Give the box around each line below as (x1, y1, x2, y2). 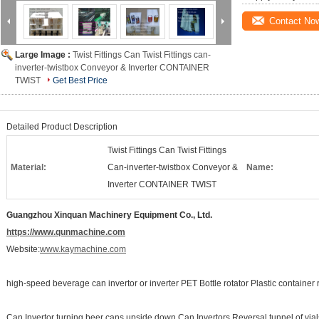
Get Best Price (53, 75, 108, 85)
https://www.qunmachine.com (6, 227, 125, 237)
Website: (6, 244, 40, 254)
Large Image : (15, 50, 73, 60)
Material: (11, 162, 46, 172)
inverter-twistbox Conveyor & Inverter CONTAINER (15, 63, 209, 73)
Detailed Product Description (6, 122, 117, 132)
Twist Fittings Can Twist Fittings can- (73, 50, 211, 60)
